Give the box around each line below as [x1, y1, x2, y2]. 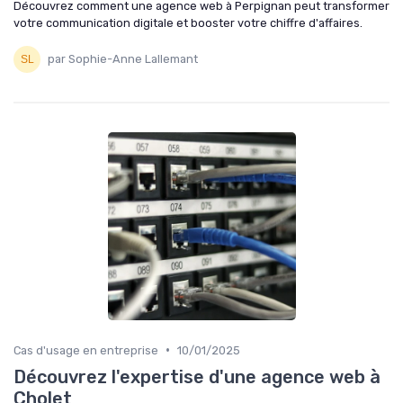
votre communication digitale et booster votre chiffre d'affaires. [13, 15, 363, 30]
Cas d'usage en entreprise [13, 343, 158, 357]
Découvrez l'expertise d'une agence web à [13, 365, 381, 388]
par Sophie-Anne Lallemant [48, 52, 198, 67]
